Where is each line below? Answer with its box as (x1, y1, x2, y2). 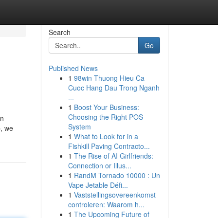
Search (48, 27, 71, 37)
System (68, 122, 91, 131)
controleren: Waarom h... (68, 200, 145, 209)
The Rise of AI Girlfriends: (73, 151, 153, 161)
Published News (48, 63, 98, 73)
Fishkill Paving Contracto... (68, 141, 150, 151)
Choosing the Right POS (68, 112, 143, 122)
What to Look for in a (73, 131, 138, 141)
